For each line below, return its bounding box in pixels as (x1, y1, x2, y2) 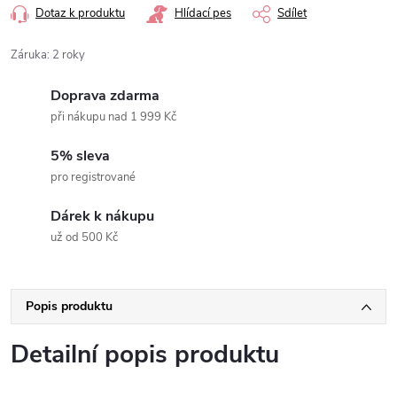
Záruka (11, 47, 47, 63)
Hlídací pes (175, 5, 231, 21)
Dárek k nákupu (51, 206, 154, 226)
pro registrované (51, 169, 136, 185)
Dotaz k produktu (35, 5, 125, 21)
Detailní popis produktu (11, 338, 279, 371)
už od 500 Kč (51, 230, 118, 245)
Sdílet (277, 5, 307, 21)
